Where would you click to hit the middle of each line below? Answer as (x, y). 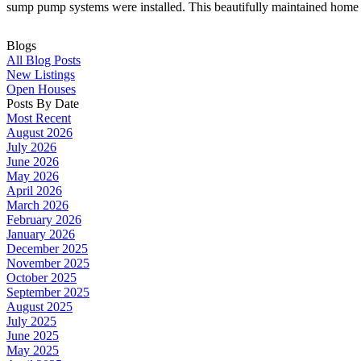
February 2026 (44, 219)
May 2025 (33, 350)
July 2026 (31, 147)
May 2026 (33, 176)
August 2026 (39, 132)
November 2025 (48, 263)
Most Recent (39, 118)
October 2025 (41, 277)
